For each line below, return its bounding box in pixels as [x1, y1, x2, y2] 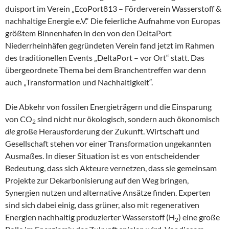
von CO [5, 114, 32, 124]
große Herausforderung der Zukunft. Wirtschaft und [15, 126, 199, 136]
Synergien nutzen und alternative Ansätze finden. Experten [5, 188, 211, 197]
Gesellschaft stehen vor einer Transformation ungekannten [5, 139, 211, 148]
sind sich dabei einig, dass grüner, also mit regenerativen [5, 200, 199, 210]
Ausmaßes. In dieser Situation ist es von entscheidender [5, 151, 200, 161]
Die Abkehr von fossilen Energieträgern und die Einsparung [5, 102, 212, 111]
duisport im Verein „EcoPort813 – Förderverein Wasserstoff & [5, 4, 221, 13]
